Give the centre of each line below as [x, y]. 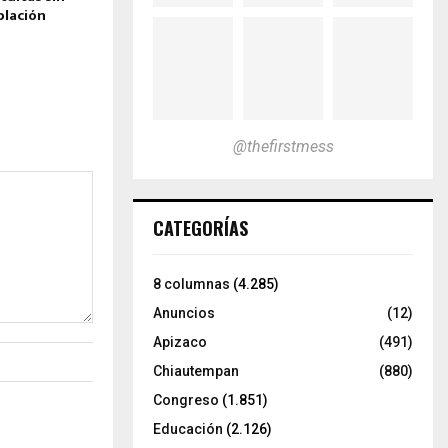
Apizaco [180, 341]
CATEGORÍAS [200, 227]
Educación [188, 428]
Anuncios [184, 312]
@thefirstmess [283, 146]
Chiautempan [196, 370]
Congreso [186, 399]
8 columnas [191, 283]
